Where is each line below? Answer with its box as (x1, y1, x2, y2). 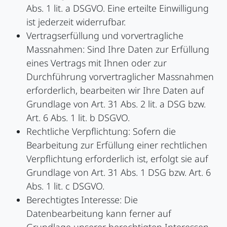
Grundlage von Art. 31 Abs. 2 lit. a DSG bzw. (26, 98, 206, 110)
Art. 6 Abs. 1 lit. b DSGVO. (26, 111, 130, 124)
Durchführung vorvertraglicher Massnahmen (26, 70, 214, 83)
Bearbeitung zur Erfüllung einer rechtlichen (26, 139, 207, 152)
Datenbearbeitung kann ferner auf (26, 207, 171, 220)
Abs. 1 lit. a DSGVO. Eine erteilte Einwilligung (26, 2, 209, 15)
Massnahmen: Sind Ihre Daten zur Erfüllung (26, 43, 209, 56)
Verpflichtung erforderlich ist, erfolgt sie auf (26, 153, 208, 165)
